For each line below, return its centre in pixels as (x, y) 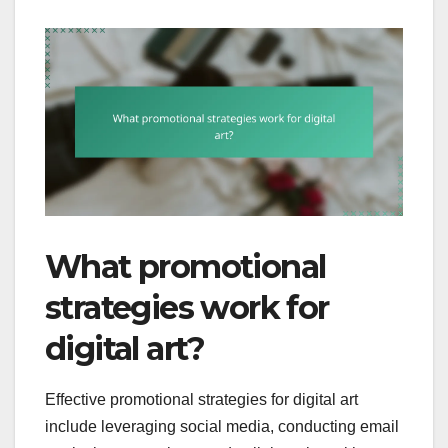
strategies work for (187, 307)
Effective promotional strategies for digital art (201, 400)
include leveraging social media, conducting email (222, 427)
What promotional (185, 266)
